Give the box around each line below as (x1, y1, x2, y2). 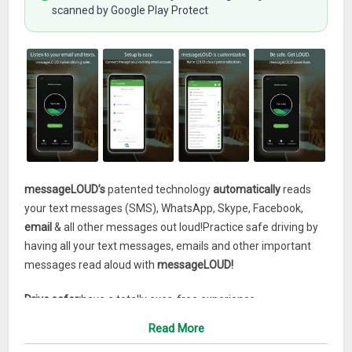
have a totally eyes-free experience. (81, 292, 258, 306)
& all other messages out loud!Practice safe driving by (52, 220, 319, 233)
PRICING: (24, 327, 68, 340)
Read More (148, 321, 204, 335)
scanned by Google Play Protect (52, 4, 209, 16)
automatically (213, 182, 281, 196)
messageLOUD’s (24, 182, 106, 196)
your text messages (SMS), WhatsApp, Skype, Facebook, (24, 201, 304, 214)
